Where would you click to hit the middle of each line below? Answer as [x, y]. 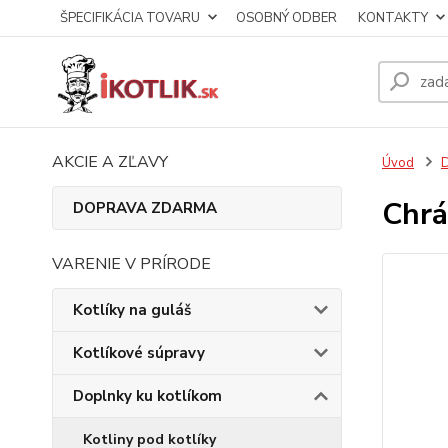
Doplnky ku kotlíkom [147, 396]
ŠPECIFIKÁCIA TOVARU [130, 18]
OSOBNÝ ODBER [286, 18]
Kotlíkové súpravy [139, 353]
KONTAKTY [393, 18]
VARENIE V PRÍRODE [131, 264]
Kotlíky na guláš [132, 310]
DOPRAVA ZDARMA [145, 208]
